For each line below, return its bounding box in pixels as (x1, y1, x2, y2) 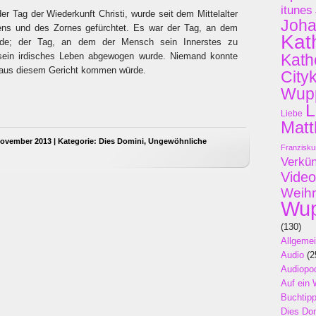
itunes (281, 4, 312, 17)
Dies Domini (99, 137, 144, 145)
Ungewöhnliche (148, 137, 207, 145)
